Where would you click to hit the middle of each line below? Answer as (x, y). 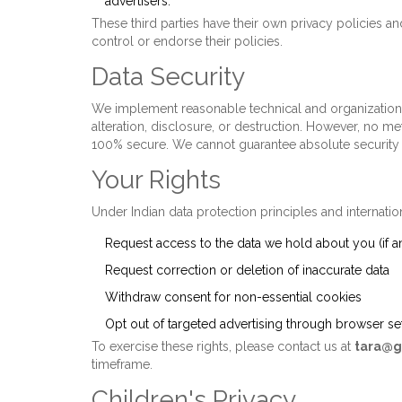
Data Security (168, 77)
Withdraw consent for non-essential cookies (233, 297)
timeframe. (122, 364)
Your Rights (156, 180)
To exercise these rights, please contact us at (223, 346)
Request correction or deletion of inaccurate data (247, 270)
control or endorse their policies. (187, 41)
